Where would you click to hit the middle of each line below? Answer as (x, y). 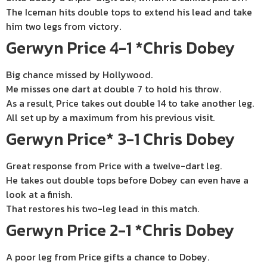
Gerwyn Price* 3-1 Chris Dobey (120, 139)
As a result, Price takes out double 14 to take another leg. (130, 103)
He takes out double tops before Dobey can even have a (127, 180)
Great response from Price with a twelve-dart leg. (114, 166)
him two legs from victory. (63, 26)
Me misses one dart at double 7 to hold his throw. (114, 89)
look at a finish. (39, 194)
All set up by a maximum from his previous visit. (110, 117)
